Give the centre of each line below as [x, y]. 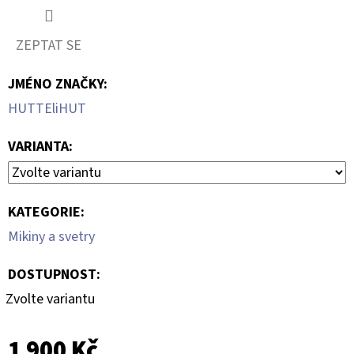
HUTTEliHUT [47, 108]
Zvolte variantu [50, 299]
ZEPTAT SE [49, 45]
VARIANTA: [40, 146]
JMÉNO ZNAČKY [56, 84]
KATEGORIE [44, 212]
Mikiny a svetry [51, 236]
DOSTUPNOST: [54, 274]
